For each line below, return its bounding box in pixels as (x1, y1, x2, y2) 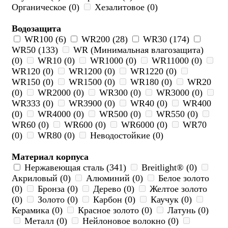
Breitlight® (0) (139, 162, 199, 173)
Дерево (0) (91, 184, 137, 194)
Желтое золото (147, 184, 207, 194)
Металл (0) (22, 216, 70, 226)
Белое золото (156, 173, 209, 184)
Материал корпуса (12, 152, 89, 162)
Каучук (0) (148, 194, 194, 205)
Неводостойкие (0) (88, 130, 163, 141)
